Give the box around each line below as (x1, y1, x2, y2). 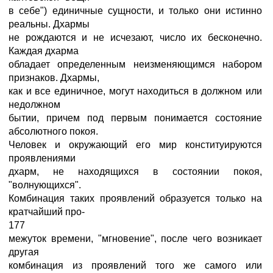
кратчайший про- (9, 207, 85, 217)
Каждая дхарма (9, 46, 79, 56)
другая (9, 247, 39, 257)
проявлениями (9, 153, 76, 163)
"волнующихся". (9, 180, 81, 190)
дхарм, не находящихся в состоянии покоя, (9, 166, 262, 177)
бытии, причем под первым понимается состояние (9, 113, 262, 123)
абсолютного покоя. (9, 126, 98, 136)
